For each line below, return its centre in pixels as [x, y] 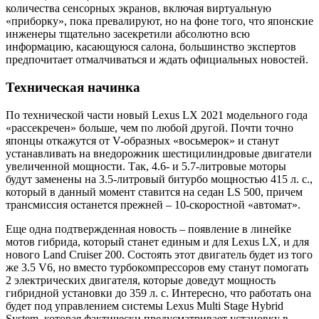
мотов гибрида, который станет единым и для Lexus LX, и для [157, 241]
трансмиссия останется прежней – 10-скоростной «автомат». [153, 204]
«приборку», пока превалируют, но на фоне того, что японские [159, 21]
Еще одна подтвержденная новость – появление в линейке [148, 229]
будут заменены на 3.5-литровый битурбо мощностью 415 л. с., [159, 179]
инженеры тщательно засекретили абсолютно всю [128, 34]
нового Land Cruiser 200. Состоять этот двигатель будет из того [159, 254]
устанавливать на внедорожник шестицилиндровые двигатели [159, 153]
